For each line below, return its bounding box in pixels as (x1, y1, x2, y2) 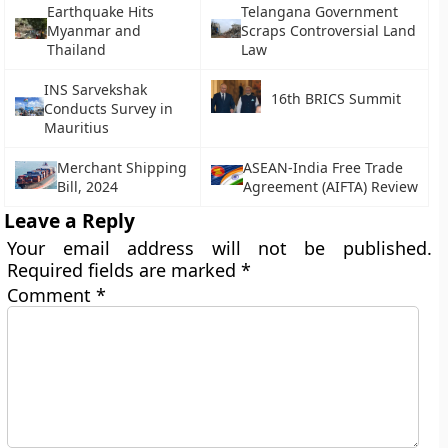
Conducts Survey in (44, 99, 174, 118)
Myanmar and (47, 21, 142, 40)
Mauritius (44, 118, 110, 137)
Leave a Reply (4, 207, 136, 234)
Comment (7, 283, 97, 307)
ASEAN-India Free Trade (242, 158, 403, 177)
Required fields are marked (7, 258, 242, 282)
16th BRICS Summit (271, 89, 402, 109)
